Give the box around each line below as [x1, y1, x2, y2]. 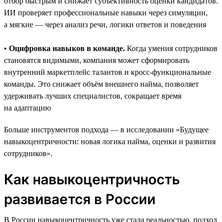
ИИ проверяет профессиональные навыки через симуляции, [4, 8, 208, 17]
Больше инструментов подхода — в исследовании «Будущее [4, 125, 209, 134]
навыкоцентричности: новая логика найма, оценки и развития [4, 137, 216, 146]
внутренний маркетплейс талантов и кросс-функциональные [4, 67, 211, 76]
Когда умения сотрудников [125, 44, 218, 53]
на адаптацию [4, 103, 51, 112]
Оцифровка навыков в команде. [9, 44, 125, 53]
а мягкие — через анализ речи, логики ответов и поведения [4, 20, 206, 29]
